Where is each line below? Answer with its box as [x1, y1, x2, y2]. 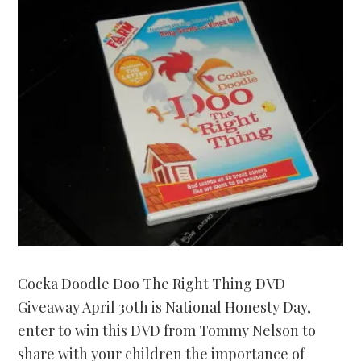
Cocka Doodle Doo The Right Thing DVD [18, 274, 286, 294]
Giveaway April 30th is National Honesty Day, [18, 297, 312, 317]
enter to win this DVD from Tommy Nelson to [18, 321, 317, 341]
